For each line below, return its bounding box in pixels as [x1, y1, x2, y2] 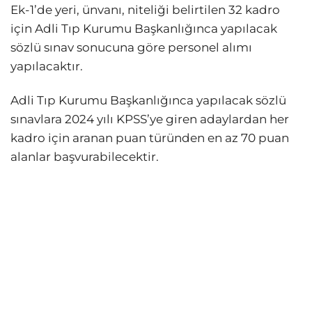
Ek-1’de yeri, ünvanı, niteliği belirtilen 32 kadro [10, 3, 280, 17]
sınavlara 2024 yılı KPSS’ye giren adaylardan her [10, 112, 289, 127]
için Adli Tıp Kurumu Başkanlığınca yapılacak [10, 22, 277, 36]
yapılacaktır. [10, 59, 83, 74]
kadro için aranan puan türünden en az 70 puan [10, 131, 289, 146]
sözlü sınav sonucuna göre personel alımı [10, 40, 252, 55]
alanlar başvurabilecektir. [10, 150, 159, 164]
